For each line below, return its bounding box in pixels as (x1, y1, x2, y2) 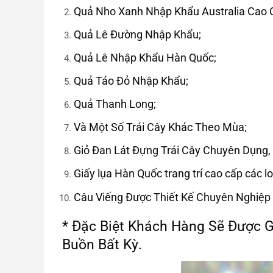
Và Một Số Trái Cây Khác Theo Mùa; (73, 121, 247, 134)
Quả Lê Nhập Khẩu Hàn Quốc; (73, 51, 216, 65)
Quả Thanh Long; (73, 97, 156, 111)
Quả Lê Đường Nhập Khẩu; (73, 28, 201, 41)
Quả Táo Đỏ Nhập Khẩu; (73, 74, 188, 88)
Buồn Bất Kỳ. (62, 236, 142, 253)
